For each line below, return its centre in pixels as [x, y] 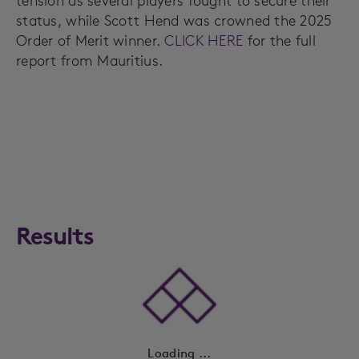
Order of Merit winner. [91, 40]
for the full [279, 40]
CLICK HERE [204, 40]
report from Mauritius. [90, 61]
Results [55, 236]
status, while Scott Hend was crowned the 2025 [174, 20]
